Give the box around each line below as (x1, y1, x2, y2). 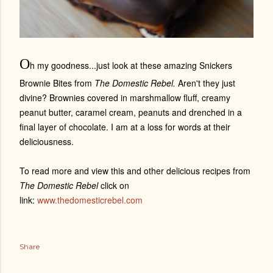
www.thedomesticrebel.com (37, 193, 143, 206)
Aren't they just (178, 76, 235, 89)
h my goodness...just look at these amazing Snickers (30, 58, 232, 71)
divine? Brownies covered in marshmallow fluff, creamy (19, 91, 230, 104)
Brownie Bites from (19, 76, 94, 89)
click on (98, 179, 129, 191)
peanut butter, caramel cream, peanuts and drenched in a (19, 105, 242, 118)
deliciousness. (19, 135, 79, 147)
